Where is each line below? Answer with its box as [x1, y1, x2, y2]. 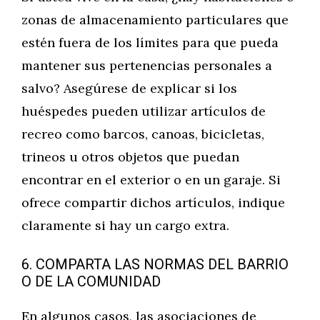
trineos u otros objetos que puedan [21, 149, 239, 165]
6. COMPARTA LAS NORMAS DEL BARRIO [21, 254, 289, 275]
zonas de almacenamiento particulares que [21, 11, 289, 28]
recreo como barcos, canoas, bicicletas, [21, 126, 264, 142]
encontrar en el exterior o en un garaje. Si [21, 171, 281, 188]
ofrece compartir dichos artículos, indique [21, 194, 285, 211]
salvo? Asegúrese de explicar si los [21, 80, 237, 96]
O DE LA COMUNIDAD [21, 271, 161, 292]
